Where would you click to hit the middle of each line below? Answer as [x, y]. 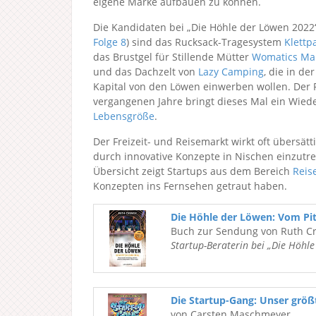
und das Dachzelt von [146, 72]
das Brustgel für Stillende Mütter [172, 57]
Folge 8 [110, 42]
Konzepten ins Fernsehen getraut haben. [190, 186]
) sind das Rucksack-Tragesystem [205, 42]
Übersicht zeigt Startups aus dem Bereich [193, 171]
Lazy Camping [231, 72]
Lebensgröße [124, 116]
